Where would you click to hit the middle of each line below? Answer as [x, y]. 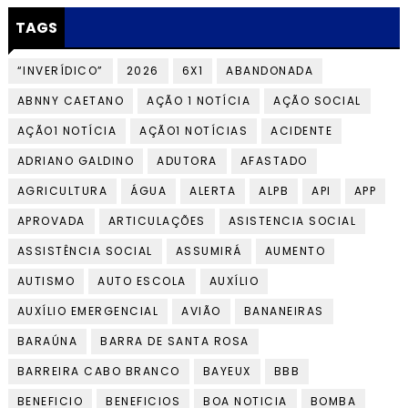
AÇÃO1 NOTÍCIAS [194, 131]
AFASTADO [274, 161]
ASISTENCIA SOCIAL [292, 221]
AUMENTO [295, 251]
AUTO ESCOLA [142, 281]
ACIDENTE [302, 131]
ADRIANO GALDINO [76, 161]
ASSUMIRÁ [209, 251]
